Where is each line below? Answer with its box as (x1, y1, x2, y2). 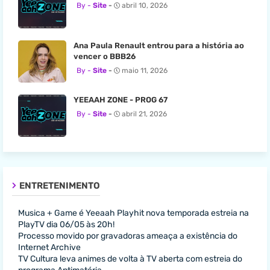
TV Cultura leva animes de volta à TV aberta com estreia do (18, 254, 242, 264)
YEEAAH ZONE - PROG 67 (74, 95, 168, 104)
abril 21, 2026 (122, 110, 167, 118)
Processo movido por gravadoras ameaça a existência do (18, 231, 237, 241)
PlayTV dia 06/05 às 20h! (18, 219, 115, 230)
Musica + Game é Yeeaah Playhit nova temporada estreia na (18, 208, 249, 218)
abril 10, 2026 (122, 1, 168, 10)
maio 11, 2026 (122, 66, 168, 75)
